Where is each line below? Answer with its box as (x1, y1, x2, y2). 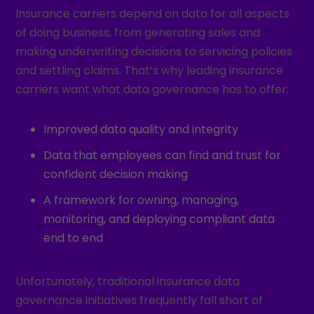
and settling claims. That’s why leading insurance (15, 62, 284, 78)
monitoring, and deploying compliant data (43, 211, 275, 227)
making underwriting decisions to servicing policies (15, 43, 293, 60)
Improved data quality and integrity (43, 121, 239, 137)
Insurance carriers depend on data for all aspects (15, 6, 290, 22)
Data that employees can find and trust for (43, 147, 282, 163)
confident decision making (43, 166, 189, 182)
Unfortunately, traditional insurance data (15, 273, 240, 289)
